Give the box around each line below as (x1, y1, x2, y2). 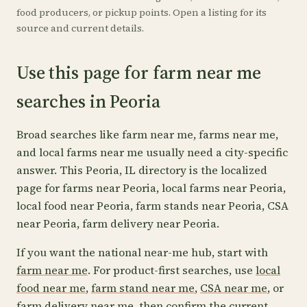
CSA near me (200, 280, 267, 295)
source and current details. (16, 21, 144, 35)
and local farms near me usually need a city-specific (16, 145, 288, 160)
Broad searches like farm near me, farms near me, (16, 127, 278, 142)
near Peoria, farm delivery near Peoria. (16, 216, 219, 231)
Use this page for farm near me (16, 60, 262, 85)
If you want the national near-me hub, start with (16, 245, 268, 260)
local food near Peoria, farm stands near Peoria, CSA (16, 198, 288, 213)
